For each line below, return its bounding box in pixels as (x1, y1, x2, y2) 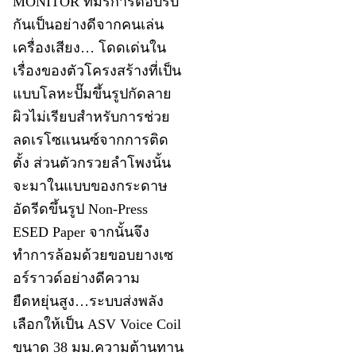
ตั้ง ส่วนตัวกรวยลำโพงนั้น (13, 155, 172, 172)
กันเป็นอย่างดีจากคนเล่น (13, 17, 164, 33)
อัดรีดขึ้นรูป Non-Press (13, 201, 149, 218)
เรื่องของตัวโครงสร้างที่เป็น (13, 63, 182, 79)
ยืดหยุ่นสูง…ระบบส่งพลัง (13, 293, 164, 310)
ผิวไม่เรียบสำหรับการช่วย (13, 109, 171, 126)
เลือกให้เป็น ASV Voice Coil (13, 316, 182, 333)
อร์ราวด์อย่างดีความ (13, 270, 141, 287)
